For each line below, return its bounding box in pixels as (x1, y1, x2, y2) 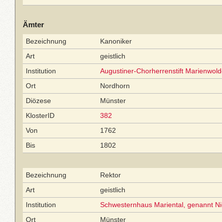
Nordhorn (100, 82, 130, 90)
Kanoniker (100, 37, 132, 45)
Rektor (100, 171, 121, 179)
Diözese (26, 97, 51, 105)
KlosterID (26, 111, 55, 119)
